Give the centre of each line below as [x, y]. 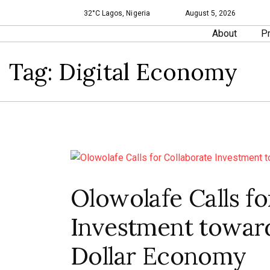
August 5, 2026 [210, 13]
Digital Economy [148, 72]
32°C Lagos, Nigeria [117, 13]
